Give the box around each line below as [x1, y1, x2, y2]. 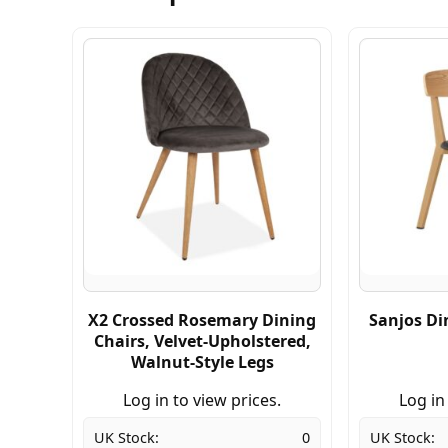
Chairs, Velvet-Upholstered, [93, 329, 311, 352]
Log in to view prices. [123, 388, 281, 411]
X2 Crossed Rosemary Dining [88, 308, 316, 331]
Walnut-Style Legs [130, 350, 274, 373]
